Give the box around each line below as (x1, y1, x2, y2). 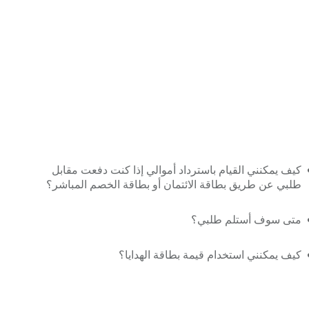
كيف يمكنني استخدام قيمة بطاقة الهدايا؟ (118, 249, 301, 261)
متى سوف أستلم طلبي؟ (190, 214, 301, 226)
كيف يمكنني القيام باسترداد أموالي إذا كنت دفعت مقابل (51, 164, 301, 176)
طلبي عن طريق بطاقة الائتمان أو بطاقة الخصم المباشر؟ (46, 179, 301, 190)
